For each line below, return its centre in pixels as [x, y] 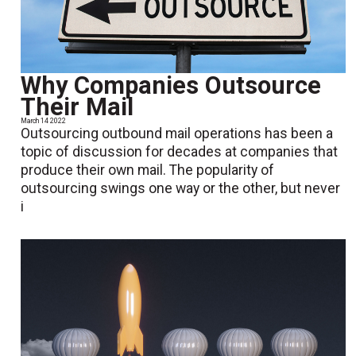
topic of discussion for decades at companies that [180, 152]
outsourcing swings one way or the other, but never [181, 189]
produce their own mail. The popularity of [148, 170]
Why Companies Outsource [171, 86]
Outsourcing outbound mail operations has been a [177, 134]
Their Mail [77, 107]
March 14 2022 [44, 121]
